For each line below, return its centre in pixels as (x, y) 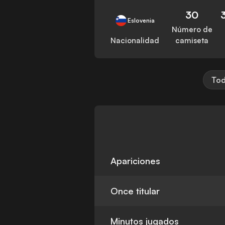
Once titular (135, 191)
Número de (192, 30)
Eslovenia (141, 21)
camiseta (192, 41)
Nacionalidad (135, 41)
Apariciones (136, 161)
